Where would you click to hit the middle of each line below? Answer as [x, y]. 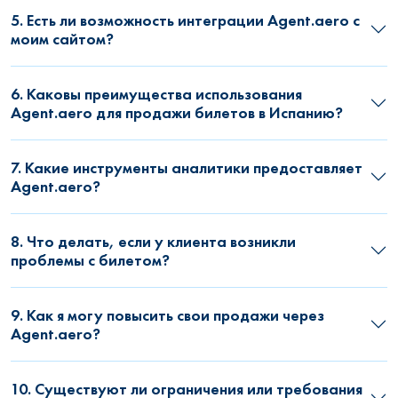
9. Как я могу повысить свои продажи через [167, 315]
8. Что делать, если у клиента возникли [153, 242]
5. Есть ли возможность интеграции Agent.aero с [185, 20]
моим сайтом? [62, 39]
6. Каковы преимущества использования [156, 94]
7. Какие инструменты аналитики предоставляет [187, 168]
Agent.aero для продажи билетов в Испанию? [177, 113]
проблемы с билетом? [90, 260]
